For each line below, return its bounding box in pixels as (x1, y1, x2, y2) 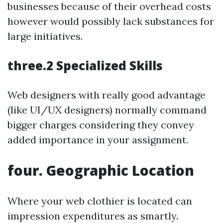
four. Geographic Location (7, 161, 194, 180)
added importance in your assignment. (7, 133, 188, 146)
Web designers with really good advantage (7, 89, 206, 101)
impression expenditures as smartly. (7, 210, 178, 222)
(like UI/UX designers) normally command (7, 104, 207, 116)
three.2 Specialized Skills (7, 57, 163, 74)
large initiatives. (7, 30, 83, 42)
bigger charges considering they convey (7, 118, 194, 131)
